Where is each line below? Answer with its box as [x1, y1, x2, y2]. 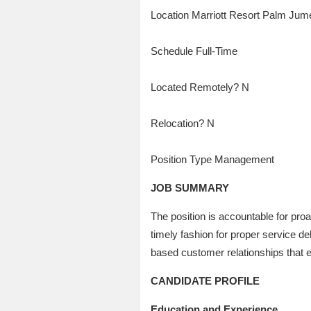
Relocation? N [150, 117, 215, 129]
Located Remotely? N [150, 81, 249, 93]
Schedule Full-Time [150, 44, 237, 57]
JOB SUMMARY [150, 181, 229, 194]
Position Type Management [150, 153, 274, 165]
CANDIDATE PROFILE [150, 274, 260, 287]
